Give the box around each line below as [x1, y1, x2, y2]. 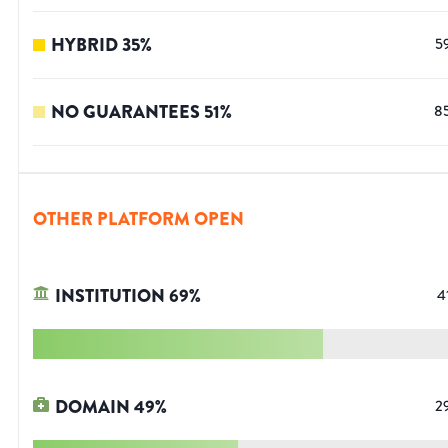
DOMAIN [55, 394, 130, 421]
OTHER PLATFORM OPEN [33, 206, 244, 233]
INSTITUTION [55, 283, 165, 310]
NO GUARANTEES [51, 99, 200, 126]
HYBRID [51, 32, 118, 59]
